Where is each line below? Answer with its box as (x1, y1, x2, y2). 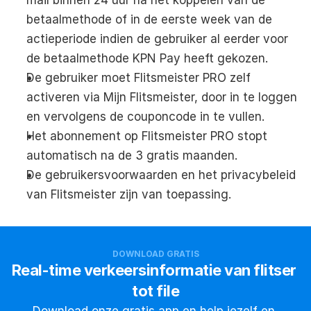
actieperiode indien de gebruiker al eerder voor (26, 31, 288, 46)
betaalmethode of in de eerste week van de (26, 12, 272, 26)
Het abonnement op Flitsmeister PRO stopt (26, 128, 267, 143)
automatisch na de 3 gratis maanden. (26, 148, 237, 162)
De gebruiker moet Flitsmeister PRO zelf (26, 70, 251, 85)
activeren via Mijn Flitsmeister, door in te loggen (26, 90, 297, 104)
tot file (132, 281, 179, 300)
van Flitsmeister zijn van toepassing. (26, 187, 231, 201)
